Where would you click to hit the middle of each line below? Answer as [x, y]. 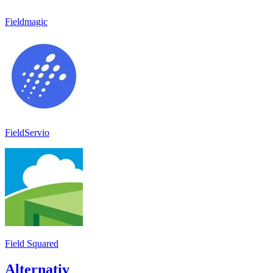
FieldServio [27, 132]
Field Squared [32, 243]
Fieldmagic [26, 21]
